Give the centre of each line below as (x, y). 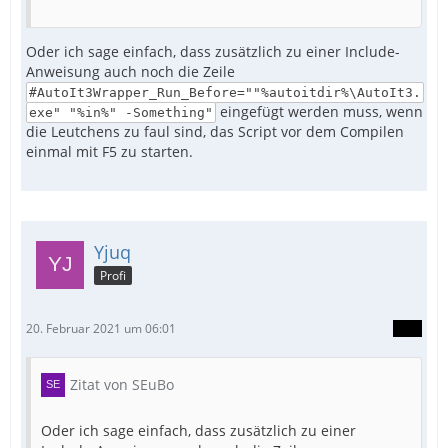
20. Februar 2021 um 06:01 (101, 328)
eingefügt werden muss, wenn (319, 111)
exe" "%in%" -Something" (120, 112)
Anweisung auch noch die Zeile (130, 71)
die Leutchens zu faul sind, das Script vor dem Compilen (215, 131)
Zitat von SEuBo (122, 384)
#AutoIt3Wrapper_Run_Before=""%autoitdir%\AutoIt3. (224, 92)
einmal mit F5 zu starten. (109, 151)
